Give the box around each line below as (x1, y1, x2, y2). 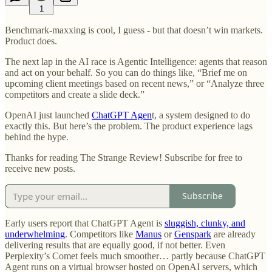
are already (211, 228, 256, 239)
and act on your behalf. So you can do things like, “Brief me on (5, 67, 247, 78)
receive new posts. (5, 163, 75, 174)
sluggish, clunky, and (165, 217, 245, 228)
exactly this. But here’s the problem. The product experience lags (5, 120, 253, 131)
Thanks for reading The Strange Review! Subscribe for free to (5, 152, 242, 163)
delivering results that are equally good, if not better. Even (5, 239, 225, 250)
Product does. (5, 35, 57, 46)
